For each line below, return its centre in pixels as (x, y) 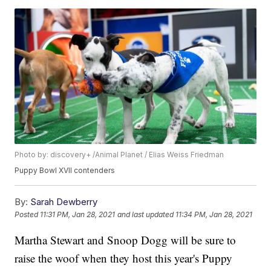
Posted (28, 215)
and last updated (146, 215)
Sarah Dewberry (64, 202)
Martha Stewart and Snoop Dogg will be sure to (126, 240)
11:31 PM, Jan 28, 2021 (78, 215)
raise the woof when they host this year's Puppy (124, 258)
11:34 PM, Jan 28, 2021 (214, 215)
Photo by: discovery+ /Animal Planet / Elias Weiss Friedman (119, 155)
